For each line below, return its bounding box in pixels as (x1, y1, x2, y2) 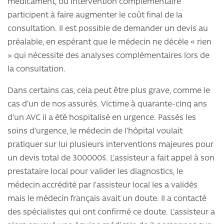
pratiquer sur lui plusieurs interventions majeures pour (7, 141, 213, 149)
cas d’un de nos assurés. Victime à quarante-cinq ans (7, 100, 207, 109)
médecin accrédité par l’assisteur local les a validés (7, 181, 197, 190)
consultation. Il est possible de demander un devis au (7, 25, 208, 33)
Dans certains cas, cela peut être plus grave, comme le (7, 87, 210, 95)
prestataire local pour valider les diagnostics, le (7, 168, 183, 176)
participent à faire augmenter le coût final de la (7, 11, 182, 20)
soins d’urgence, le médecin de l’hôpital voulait (7, 127, 182, 136)
